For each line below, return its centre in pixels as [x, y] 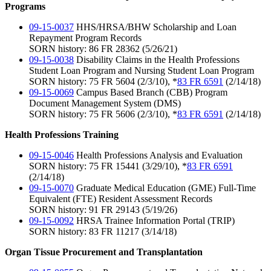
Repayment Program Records [85, 38]
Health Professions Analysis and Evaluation [158, 155]
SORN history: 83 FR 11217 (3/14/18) [103, 232]
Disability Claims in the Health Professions [157, 60]
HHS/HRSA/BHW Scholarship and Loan [155, 27]
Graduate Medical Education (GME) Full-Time [165, 188]
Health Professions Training [62, 135]
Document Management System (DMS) [105, 103]
